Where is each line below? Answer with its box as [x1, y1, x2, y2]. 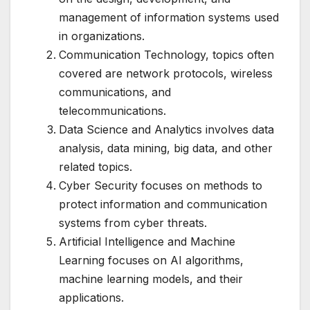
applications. [59, 290, 124, 304]
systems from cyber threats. [59, 215, 207, 230]
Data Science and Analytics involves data [59, 122, 274, 136]
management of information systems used [59, 10, 279, 24]
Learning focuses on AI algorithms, [59, 253, 244, 267]
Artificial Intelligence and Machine [59, 234, 235, 248]
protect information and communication [59, 197, 267, 211]
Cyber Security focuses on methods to [59, 178, 262, 192]
